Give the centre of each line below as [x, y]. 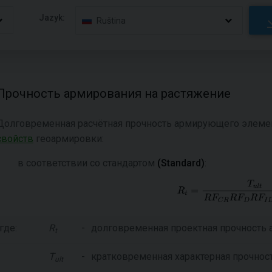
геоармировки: [69, 139]
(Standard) [181, 163]
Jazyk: [52, 17]
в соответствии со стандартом [87, 163]
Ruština [111, 20]
